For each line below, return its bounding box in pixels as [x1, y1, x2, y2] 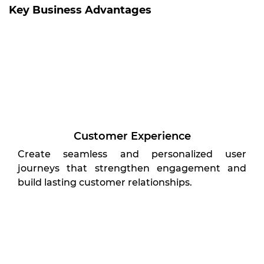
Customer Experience [73, 130, 191, 143]
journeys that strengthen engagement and [18, 163, 246, 174]
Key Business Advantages [9, 4, 151, 16]
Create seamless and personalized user [18, 148, 246, 160]
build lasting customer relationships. [18, 177, 192, 188]
